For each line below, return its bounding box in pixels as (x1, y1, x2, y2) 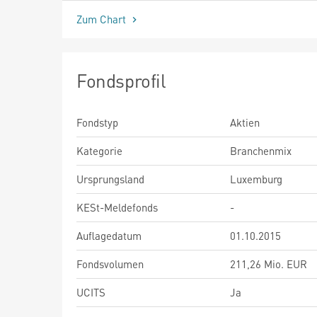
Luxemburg (230, 171, 282, 186)
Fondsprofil (76, 68, 166, 92)
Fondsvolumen (76, 256, 144, 271)
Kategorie (76, 143, 122, 158)
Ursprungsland (76, 171, 144, 186)
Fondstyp (76, 115, 118, 129)
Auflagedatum (76, 228, 142, 243)
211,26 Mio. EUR (230, 256, 307, 271)
